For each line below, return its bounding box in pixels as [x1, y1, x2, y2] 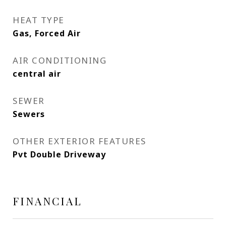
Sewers [13, 108, 45, 120]
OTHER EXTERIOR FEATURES [13, 135, 146, 147]
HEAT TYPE [13, 14, 65, 26]
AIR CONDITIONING [13, 54, 106, 66]
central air [13, 68, 61, 79]
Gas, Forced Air [13, 28, 81, 39]
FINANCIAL [13, 194, 82, 208]
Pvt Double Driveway [13, 149, 106, 160]
